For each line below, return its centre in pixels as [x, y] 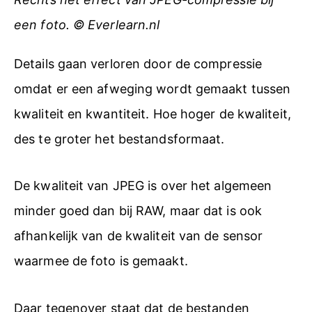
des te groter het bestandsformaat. [119, 139]
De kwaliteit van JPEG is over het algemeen [143, 186]
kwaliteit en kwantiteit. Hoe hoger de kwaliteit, [153, 114]
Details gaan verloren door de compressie [138, 63]
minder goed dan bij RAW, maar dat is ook [138, 211]
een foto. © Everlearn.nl [87, 24]
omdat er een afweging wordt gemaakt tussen [153, 88]
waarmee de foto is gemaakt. [101, 261]
